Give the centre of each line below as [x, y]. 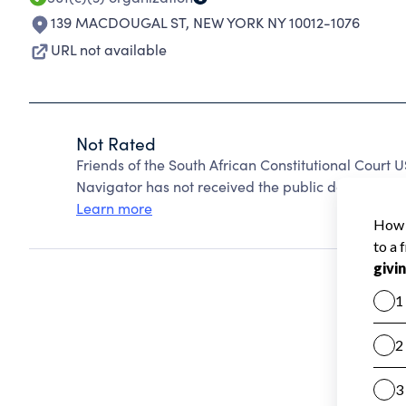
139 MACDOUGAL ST [118, 22]
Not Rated [116, 143]
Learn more [114, 208]
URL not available [109, 49]
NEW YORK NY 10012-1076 [276, 22]
